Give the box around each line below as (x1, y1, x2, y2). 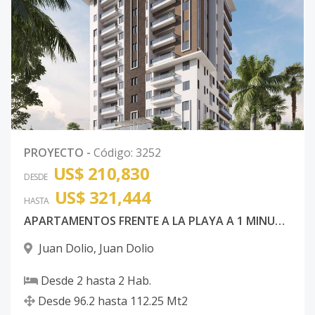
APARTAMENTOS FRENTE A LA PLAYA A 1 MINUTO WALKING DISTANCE (275, 213, 285, 229)
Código (94, 145, 131, 160)
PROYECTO (24, 145, 84, 160)
